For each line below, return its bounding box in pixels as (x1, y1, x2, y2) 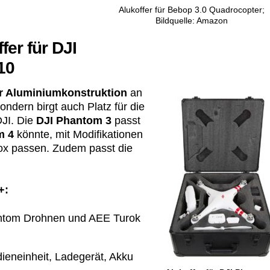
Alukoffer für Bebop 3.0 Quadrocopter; (118, 4, 265, 14)
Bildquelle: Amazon (155, 15, 228, 25)
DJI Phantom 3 (36, 114, 111, 127)
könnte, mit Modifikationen (14, 128, 143, 140)
